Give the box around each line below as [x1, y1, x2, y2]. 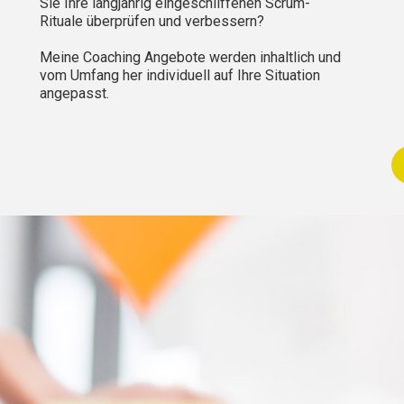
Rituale [40, 13, 83, 31]
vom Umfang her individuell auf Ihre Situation [40, 67, 320, 85]
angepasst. [40, 85, 109, 103]
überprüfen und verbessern [83, 13, 257, 31]
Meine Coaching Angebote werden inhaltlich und [40, 49, 341, 67]
